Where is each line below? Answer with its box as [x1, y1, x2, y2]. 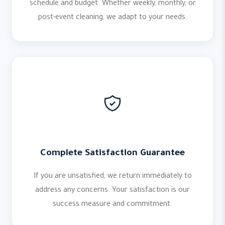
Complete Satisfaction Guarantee [40, 149, 185, 159]
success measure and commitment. [53, 201, 172, 209]
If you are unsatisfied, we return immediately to [33, 173, 192, 181]
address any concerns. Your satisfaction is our [35, 187, 190, 195]
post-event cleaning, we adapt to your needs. [38, 14, 187, 22]
